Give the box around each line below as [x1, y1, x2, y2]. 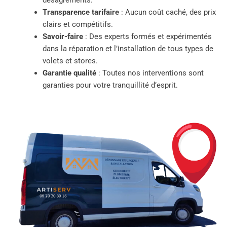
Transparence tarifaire [42, 8, 119, 17]
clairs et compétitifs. [42, 20, 113, 29]
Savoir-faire [42, 32, 83, 42]
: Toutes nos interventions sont [96, 68, 204, 78]
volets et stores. [42, 56, 98, 66]
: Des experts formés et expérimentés [83, 32, 212, 42]
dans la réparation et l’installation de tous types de [42, 44, 213, 54]
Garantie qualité [42, 68, 96, 78]
